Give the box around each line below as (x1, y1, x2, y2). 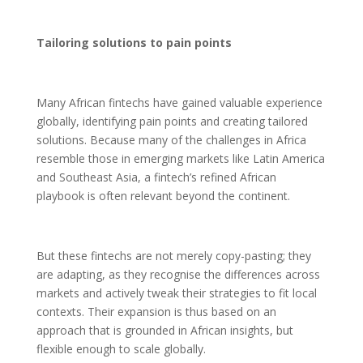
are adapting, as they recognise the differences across (36, 266, 320, 282)
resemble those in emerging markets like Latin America (36, 150, 325, 166)
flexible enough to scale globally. (36, 340, 206, 357)
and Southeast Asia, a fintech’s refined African (36, 169, 276, 185)
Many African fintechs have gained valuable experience (36, 94, 322, 110)
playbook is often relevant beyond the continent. (36, 187, 290, 203)
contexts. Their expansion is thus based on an (36, 303, 276, 319)
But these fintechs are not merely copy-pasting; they (36, 247, 311, 263)
